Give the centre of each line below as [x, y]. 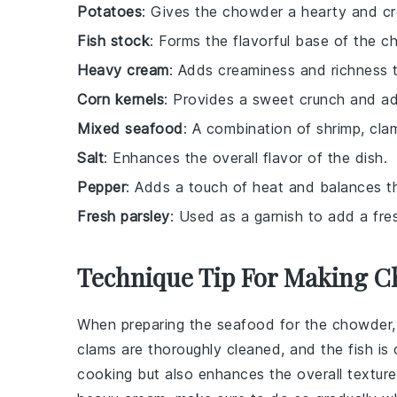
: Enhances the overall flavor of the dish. [245, 158]
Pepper [101, 187]
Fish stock [113, 41]
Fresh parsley [124, 217]
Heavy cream [123, 70]
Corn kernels [121, 100]
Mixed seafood [130, 129]
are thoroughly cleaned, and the [232, 350]
